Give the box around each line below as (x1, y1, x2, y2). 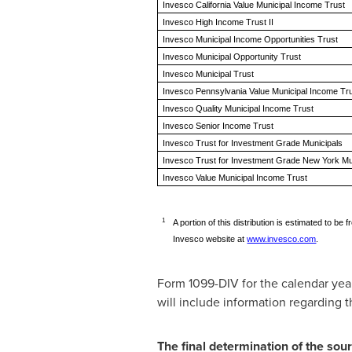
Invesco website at (173, 234, 247, 244)
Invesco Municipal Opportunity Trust (163, 52, 302, 61)
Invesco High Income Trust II (163, 17, 274, 27)
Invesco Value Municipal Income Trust (163, 173, 308, 182)
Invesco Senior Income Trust (163, 121, 274, 130)
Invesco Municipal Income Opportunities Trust (163, 35, 343, 44)
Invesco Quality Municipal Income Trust (163, 104, 317, 113)
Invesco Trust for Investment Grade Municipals (163, 138, 343, 148)
